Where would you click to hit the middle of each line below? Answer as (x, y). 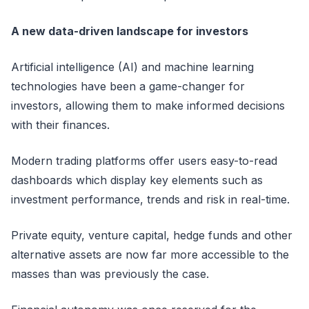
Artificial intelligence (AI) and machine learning (132, 67)
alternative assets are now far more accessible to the (150, 255)
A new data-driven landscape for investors (130, 31)
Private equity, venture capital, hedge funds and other (152, 235)
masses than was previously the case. (110, 274)
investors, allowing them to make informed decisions (148, 106)
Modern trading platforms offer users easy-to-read (144, 161)
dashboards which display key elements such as (137, 180)
